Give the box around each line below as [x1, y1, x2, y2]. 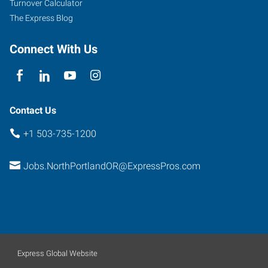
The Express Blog [10, 13, 73, 23]
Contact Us [10, 104, 56, 116]
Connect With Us [10, 41, 98, 56]
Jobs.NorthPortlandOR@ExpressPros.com [23, 160, 200, 172]
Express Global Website [17, 248, 98, 258]
